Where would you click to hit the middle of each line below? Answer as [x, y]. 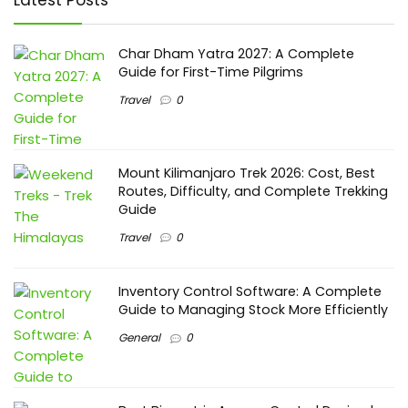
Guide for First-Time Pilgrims [211, 71]
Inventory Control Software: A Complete [250, 292]
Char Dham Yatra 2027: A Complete [236, 53]
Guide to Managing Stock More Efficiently [253, 310]
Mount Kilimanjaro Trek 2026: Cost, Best [247, 173]
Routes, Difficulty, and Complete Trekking [253, 191]
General [139, 338]
